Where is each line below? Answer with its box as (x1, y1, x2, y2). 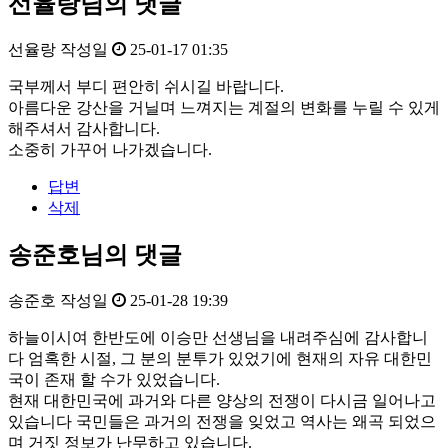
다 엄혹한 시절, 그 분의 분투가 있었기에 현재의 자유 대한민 (8, 349, 432, 367)
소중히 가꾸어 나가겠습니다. (8, 141, 212, 159)
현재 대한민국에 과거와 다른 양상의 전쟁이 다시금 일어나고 (8, 391, 436, 409)
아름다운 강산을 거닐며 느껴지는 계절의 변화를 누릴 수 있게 (8, 99, 440, 117)
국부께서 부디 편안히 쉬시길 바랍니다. (8, 78, 284, 96)
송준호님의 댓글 (8, 242, 182, 269)
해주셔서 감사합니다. (8, 120, 160, 138)
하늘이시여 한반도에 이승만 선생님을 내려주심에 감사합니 (8, 328, 428, 346)
